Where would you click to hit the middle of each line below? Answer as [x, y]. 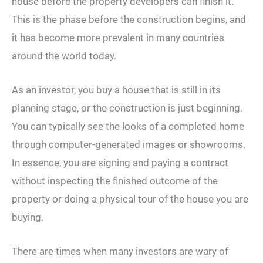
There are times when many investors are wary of [120, 252]
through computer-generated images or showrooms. [129, 145]
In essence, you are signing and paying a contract [120, 163]
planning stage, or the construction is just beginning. [127, 108]
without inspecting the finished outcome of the [115, 181]
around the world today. [64, 55]
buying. [28, 218]
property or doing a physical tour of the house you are [130, 199]
